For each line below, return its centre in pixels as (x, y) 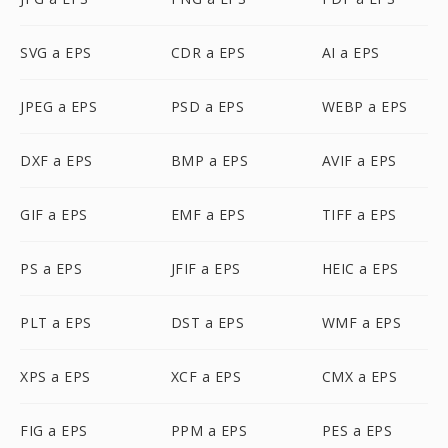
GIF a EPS (54, 214)
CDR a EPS (208, 52)
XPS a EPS (55, 376)
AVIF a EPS (359, 160)
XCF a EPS (206, 376)
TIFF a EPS (359, 214)
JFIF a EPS (205, 268)
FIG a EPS (54, 430)
